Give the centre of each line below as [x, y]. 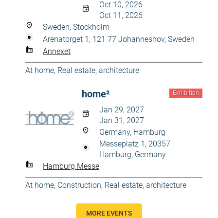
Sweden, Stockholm [76, 27]
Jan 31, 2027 [122, 120]
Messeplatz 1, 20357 [135, 144]
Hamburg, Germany [133, 154]
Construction [79, 185]
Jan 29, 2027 [122, 110]
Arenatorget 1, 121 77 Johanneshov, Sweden [119, 39]
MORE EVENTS [109, 213]
